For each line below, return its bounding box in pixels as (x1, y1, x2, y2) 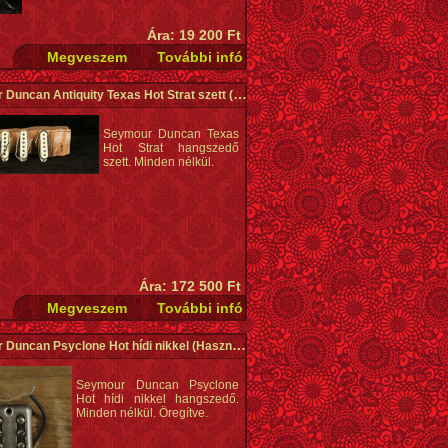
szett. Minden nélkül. (103, 155, 214, 169)
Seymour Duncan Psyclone (76, 378, 239, 392)
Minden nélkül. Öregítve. (76, 406, 208, 420)
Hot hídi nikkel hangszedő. (76, 392, 239, 406)
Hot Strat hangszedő (103, 141, 239, 155)
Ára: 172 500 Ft (139, 278, 241, 294)
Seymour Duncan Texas (103, 127, 239, 141)
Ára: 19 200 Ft (147, 27, 241, 43)
